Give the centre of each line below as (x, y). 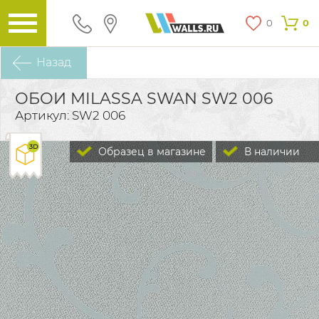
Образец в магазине (151, 152)
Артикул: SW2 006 (70, 115)
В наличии (272, 152)
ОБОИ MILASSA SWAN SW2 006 (144, 99)
